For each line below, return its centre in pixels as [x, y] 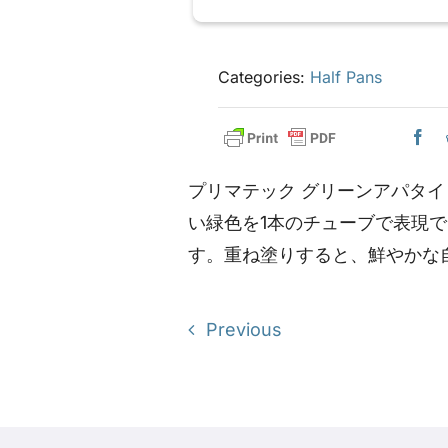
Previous [244, 329]
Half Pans [346, 77]
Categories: [264, 77]
